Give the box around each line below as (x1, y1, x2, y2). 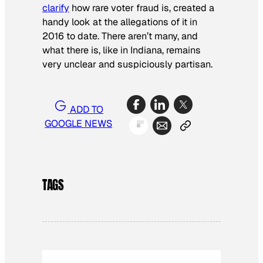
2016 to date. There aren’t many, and (42, 29, 198, 42)
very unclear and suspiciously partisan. (42, 58, 213, 70)
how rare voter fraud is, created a (69, 1, 214, 14)
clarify (42, 1, 69, 14)
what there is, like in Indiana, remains (42, 43, 201, 56)
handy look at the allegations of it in (42, 15, 197, 28)
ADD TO (68, 103, 104, 116)
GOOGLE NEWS (45, 117, 113, 130)
